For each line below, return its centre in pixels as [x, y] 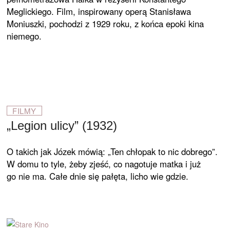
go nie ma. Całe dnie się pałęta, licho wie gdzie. [98, 176]
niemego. [24, 36]
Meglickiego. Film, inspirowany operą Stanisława [99, 11]
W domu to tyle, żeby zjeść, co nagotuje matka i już [104, 164]
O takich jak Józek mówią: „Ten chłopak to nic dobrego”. [112, 151]
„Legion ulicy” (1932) [62, 126]
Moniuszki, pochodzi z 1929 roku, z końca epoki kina [106, 24]
